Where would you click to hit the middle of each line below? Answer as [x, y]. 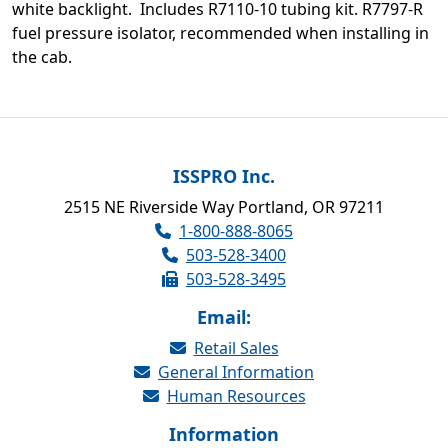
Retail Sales [236, 348]
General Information [236, 372]
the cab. [42, 56]
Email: [224, 317]
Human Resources [236, 396]
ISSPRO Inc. [224, 176]
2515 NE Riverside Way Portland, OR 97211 [224, 207]
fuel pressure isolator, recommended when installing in [220, 32]
